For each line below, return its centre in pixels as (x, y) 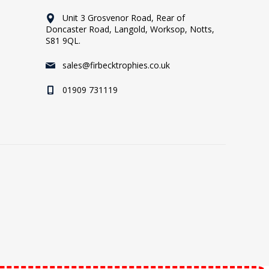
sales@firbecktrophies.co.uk (116, 65)
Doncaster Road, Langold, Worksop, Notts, (130, 29)
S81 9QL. (63, 40)
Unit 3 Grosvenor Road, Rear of (124, 17)
